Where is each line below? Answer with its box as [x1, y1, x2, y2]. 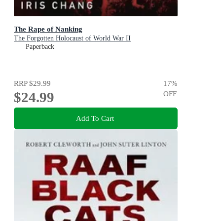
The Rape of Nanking [14, 25, 82, 34]
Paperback [26, 43, 54, 51]
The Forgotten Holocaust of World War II [14, 35, 131, 42]
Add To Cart [75, 113, 114, 122]
